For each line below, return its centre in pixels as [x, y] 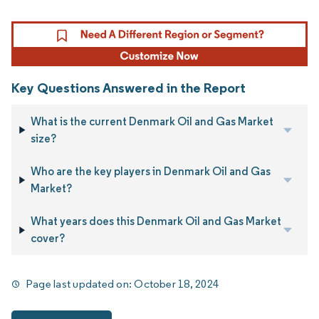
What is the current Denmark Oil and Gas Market [152, 121]
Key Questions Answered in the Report [129, 88]
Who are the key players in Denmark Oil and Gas [150, 171]
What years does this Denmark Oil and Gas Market [156, 221]
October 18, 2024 [177, 283]
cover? [47, 239]
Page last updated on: [80, 283]
